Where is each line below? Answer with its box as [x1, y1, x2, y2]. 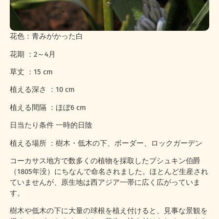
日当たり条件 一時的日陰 [10, 121, 92, 130]
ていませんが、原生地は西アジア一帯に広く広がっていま [10, 177, 200, 187]
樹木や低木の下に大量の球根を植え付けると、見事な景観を [10, 206, 208, 216]
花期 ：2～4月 [10, 49, 56, 59]
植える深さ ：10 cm [10, 85, 75, 94]
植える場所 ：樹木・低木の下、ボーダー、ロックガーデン [10, 138, 202, 148]
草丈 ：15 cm [10, 67, 53, 76]
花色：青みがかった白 [10, 32, 83, 41]
